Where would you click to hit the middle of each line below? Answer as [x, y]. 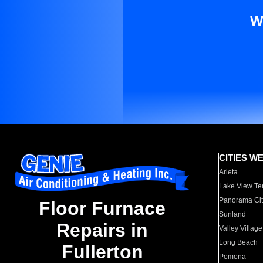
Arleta [229, 172]
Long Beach [239, 242]
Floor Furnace [102, 209]
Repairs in [102, 230]
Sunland [233, 214]
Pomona [233, 257]
